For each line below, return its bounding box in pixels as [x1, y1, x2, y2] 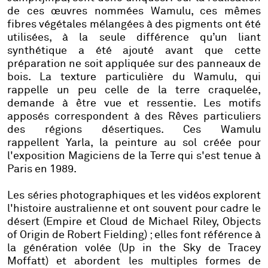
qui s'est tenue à [175, 151, 261, 162]
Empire [46, 217, 83, 228]
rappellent [7, 138, 66, 149]
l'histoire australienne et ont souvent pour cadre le [7, 203, 261, 215]
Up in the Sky [121, 243, 201, 254]
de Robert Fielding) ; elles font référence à [50, 230, 261, 241]
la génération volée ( [7, 243, 121, 254]
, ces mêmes [190, 6, 261, 17]
